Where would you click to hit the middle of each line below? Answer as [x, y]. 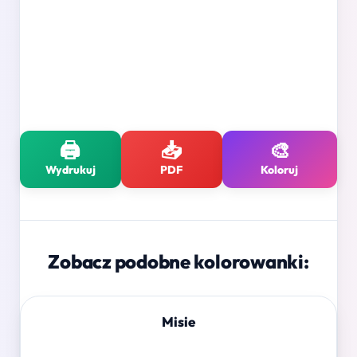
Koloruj [280, 170]
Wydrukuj [70, 170]
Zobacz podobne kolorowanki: [178, 262]
